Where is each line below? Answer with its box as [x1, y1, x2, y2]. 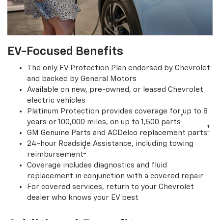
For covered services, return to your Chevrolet [27, 183, 194, 191]
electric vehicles [27, 97, 85, 105]
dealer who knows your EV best [27, 194, 138, 202]
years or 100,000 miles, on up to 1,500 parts [27, 118, 181, 126]
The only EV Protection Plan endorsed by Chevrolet [27, 64, 210, 72]
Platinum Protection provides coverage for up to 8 [27, 108, 208, 115]
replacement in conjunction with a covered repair [27, 172, 203, 180]
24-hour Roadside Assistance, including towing [27, 140, 193, 148]
